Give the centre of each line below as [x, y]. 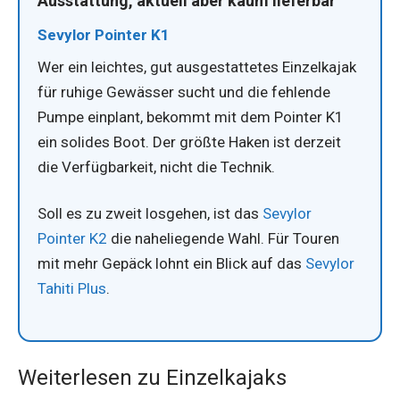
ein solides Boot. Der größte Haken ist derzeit [189, 142]
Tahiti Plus [72, 288]
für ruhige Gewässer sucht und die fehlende [184, 92]
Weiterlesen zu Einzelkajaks [152, 377]
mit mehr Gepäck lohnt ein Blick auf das [171, 263]
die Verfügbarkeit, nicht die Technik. [156, 167]
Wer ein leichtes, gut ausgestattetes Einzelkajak [197, 67]
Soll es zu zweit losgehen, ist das [150, 213]
